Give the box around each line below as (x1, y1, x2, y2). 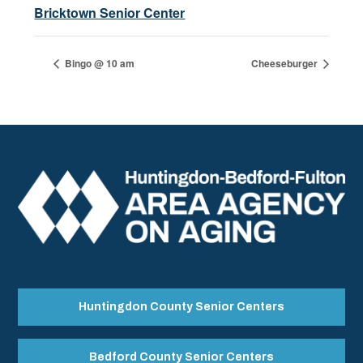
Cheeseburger (250, 56, 320, 71)
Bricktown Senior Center (34, 2, 186, 22)
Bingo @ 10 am (62, 56, 135, 71)
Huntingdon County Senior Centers (79, 300, 284, 313)
